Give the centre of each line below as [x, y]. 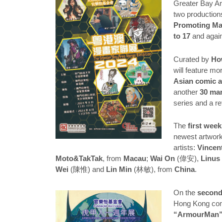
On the [186, 192]
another [187, 92]
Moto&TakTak [79, 159]
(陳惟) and [88, 169]
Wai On [163, 159]
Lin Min [119, 169]
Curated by [193, 59]
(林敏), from [153, 169]
